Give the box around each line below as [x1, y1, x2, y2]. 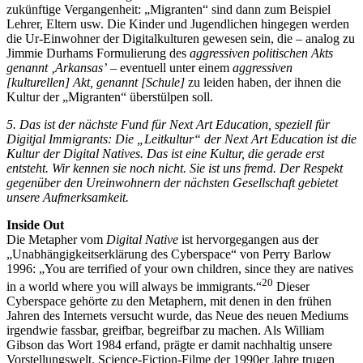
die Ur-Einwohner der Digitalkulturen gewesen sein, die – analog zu [6, 31, 355, 45]
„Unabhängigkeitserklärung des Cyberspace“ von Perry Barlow [6, 246, 331, 261]
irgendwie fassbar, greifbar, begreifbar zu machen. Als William [6, 323, 324, 338]
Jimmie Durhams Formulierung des [6, 45, 190, 60]
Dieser [273, 280, 310, 294]
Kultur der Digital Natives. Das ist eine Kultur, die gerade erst [6, 146, 324, 160]
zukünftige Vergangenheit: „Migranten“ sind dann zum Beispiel [6, 2, 331, 16]
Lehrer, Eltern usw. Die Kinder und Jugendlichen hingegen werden [6, 16, 349, 31]
